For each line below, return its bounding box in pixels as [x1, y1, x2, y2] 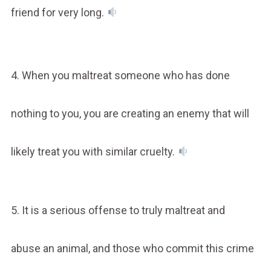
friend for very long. [10, 5, 106, 19]
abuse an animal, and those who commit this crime [10, 241, 254, 255]
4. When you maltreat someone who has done [10, 68, 230, 82]
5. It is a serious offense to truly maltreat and [10, 203, 225, 217]
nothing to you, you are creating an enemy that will [10, 106, 249, 120]
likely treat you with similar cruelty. [10, 145, 177, 158]
